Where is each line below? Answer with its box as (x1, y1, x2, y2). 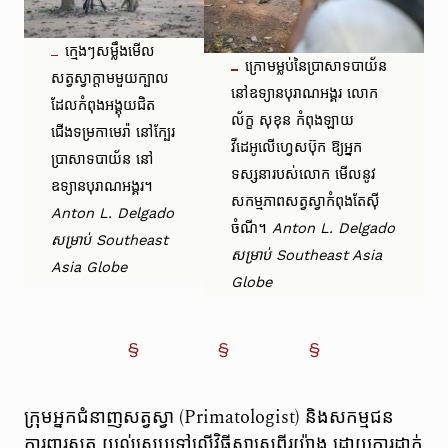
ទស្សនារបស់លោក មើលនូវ (231, 164, 377, 183)
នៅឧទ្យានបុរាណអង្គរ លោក (231, 83, 379, 102)
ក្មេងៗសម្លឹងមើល (65, 42, 156, 61)
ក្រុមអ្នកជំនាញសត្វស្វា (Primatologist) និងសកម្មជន (23, 404, 394, 432)
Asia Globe (51, 258, 128, 277)
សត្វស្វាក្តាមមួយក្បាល (51, 69, 170, 88)
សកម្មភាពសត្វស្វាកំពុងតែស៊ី (231, 191, 381, 210)
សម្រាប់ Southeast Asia (231, 245, 383, 264)
